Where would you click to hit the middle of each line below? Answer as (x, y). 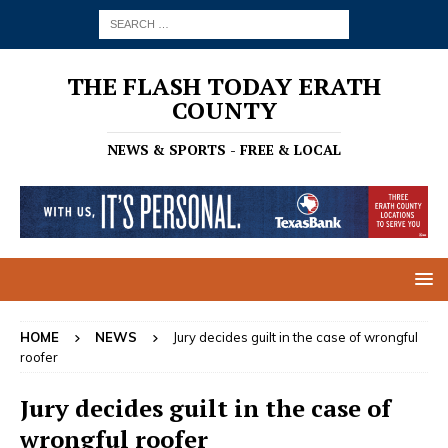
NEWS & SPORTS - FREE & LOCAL (224, 149)
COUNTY (224, 110)
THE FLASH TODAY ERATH (224, 86)
